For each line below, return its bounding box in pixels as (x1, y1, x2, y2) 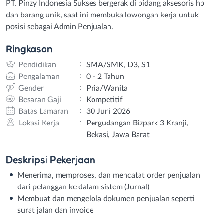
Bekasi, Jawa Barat (86, 130, 150, 139)
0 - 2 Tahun (86, 72, 124, 80)
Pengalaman (18, 72, 60, 80)
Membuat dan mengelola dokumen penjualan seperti (17, 194, 195, 202)
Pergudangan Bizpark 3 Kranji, (86, 119, 188, 127)
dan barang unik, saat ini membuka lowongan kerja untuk (6, 11, 199, 19)
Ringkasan (6, 42, 53, 55)
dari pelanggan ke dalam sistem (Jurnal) (17, 183, 149, 191)
